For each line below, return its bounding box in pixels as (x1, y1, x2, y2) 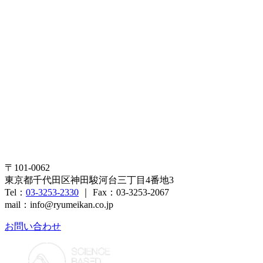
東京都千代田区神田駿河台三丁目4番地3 (5, 174, 174, 185)
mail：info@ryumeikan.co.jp (5, 199, 113, 210)
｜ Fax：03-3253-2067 (79, 187, 169, 197)
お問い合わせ (5, 221, 61, 231)
